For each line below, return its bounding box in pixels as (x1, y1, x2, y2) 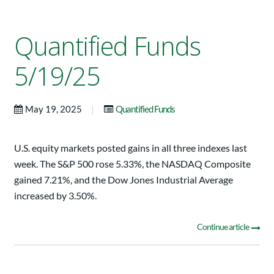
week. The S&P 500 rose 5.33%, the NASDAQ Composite (14, 158, 251, 170)
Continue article (197, 221, 250, 232)
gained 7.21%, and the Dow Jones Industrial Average (14, 174, 233, 186)
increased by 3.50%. (14, 190, 97, 202)
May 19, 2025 (25, 103, 84, 115)
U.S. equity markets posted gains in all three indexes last (14, 142, 247, 154)
